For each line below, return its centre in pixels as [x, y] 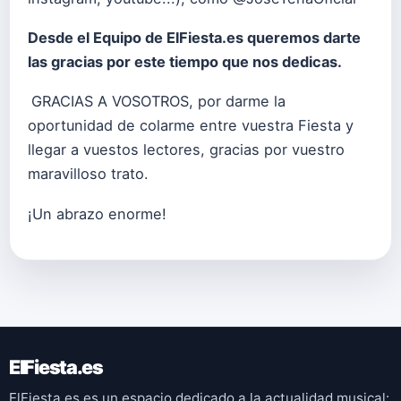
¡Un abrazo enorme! [97, 213]
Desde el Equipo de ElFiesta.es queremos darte [194, 38]
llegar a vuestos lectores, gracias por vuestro [186, 150]
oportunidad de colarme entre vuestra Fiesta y [191, 126]
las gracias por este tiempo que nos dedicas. [185, 62]
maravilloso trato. [88, 174]
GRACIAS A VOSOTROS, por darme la [158, 102]
